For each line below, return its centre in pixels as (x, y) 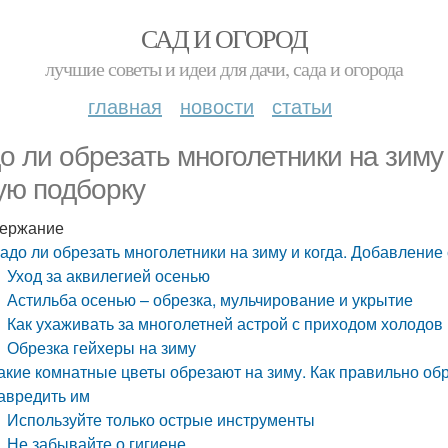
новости (217, 105)
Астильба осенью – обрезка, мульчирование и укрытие (210, 299)
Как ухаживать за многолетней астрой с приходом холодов (225, 323)
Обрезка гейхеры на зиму (102, 347)
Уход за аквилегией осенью (109, 275)
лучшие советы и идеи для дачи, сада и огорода (224, 68)
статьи (302, 105)
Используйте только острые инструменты (161, 419)
